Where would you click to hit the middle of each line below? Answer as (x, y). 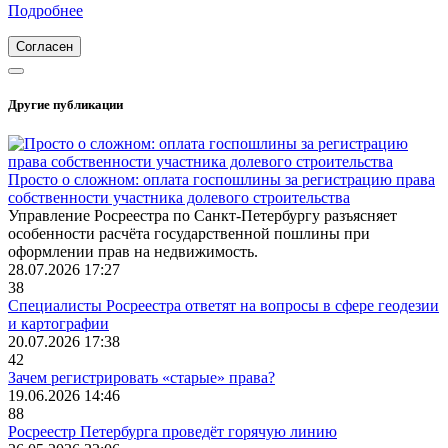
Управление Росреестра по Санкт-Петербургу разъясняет (202, 216)
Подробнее (45, 10)
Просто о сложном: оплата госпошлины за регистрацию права (221, 180)
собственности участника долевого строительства (179, 198)
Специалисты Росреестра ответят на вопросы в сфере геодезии (223, 306)
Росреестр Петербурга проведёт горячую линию (172, 432)
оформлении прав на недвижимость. (133, 252)
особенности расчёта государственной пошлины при (189, 234)
